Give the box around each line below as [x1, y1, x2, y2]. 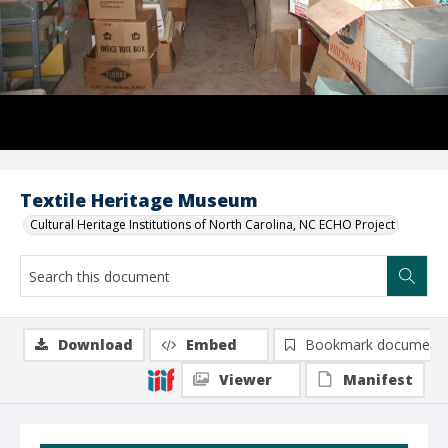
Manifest [343, 370, 413, 389]
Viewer [219, 370, 272, 389]
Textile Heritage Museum [20, 188, 258, 212]
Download [58, 335, 133, 354]
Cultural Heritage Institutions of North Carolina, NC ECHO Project [30, 216, 395, 233]
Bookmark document [305, 335, 443, 354]
